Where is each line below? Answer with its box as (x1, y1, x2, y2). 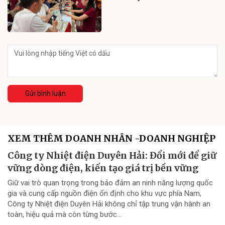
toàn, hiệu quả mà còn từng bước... (8, 210, 122, 219)
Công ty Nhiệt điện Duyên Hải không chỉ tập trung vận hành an (8, 199, 210, 209)
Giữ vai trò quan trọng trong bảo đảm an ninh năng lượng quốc (8, 178, 213, 188)
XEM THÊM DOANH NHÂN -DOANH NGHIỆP (8, 133, 215, 145)
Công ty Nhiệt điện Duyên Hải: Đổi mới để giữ (8, 150, 216, 162)
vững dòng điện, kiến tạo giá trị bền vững (8, 162, 198, 174)
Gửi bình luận (25, 89, 66, 98)
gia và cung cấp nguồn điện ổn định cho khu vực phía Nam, (8, 189, 201, 198)
